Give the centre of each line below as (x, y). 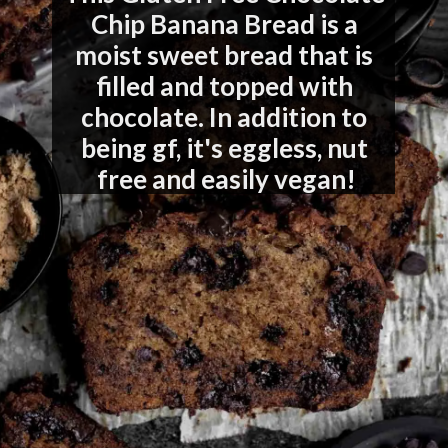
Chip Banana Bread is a (224, 24)
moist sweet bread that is (224, 55)
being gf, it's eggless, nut (224, 148)
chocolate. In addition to (224, 117)
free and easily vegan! (227, 179)
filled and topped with (224, 86)
